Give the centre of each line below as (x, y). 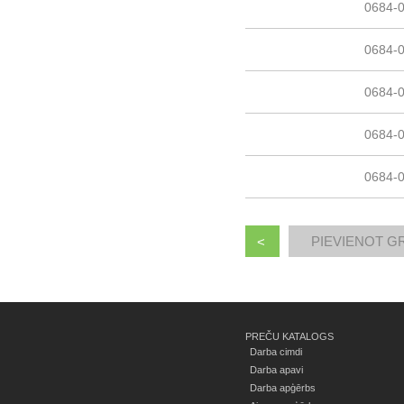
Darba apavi (276, 370)
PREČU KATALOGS (289, 336)
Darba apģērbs (283, 388)
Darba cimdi (276, 352)
